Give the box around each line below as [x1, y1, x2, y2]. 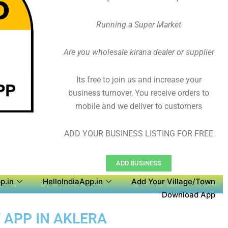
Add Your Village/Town [131, 177, 215, 186]
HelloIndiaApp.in [42, 177, 103, 186]
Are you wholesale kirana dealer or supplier [63, 47, 214, 57]
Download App [162, 190, 215, 199]
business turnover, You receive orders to [68, 88, 209, 98]
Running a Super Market [96, 20, 181, 30]
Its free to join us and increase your [76, 75, 202, 84]
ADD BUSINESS [116, 159, 161, 167]
